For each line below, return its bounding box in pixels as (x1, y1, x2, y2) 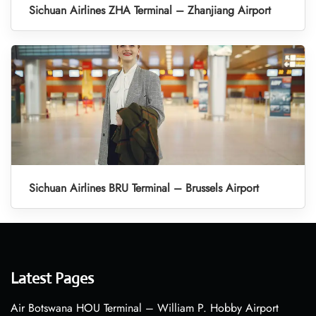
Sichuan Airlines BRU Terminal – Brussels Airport (29, 180, 259, 197)
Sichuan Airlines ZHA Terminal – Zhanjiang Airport (29, 2, 271, 19)
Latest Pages (11, 269, 94, 288)
